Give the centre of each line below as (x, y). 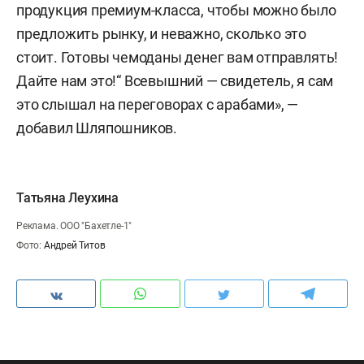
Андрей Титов (74, 245)
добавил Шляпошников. (97, 128)
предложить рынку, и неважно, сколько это (161, 33)
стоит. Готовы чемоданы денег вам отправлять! (178, 57)
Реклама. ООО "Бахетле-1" (74, 225)
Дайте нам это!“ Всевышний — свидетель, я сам (175, 80)
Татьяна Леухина (67, 197)
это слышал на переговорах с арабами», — (158, 104)
